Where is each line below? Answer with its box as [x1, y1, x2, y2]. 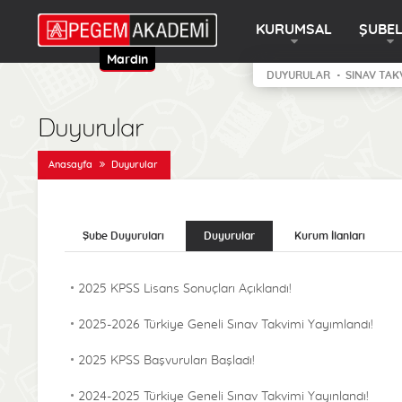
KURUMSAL [256, 22, 332, 37]
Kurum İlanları [294, 231, 365, 241]
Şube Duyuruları [83, 231, 164, 241]
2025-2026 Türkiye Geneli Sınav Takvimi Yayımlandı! [78, 319, 373, 331]
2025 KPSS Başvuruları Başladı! [78, 354, 255, 367]
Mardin [107, 54, 148, 66]
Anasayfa [48, 160, 92, 170]
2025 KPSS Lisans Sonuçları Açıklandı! [78, 283, 292, 295]
